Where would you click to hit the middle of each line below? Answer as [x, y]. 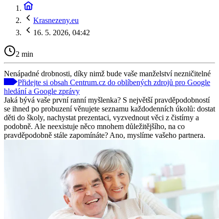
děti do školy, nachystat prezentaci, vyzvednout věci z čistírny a [101, 117]
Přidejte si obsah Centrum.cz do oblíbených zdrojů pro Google [114, 82]
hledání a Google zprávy [42, 91]
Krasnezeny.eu [56, 20]
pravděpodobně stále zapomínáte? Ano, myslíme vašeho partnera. [105, 135]
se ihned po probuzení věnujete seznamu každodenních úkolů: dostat [109, 109]
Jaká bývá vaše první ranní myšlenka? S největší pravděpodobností [107, 100]
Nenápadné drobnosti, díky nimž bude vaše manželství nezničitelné [107, 73]
